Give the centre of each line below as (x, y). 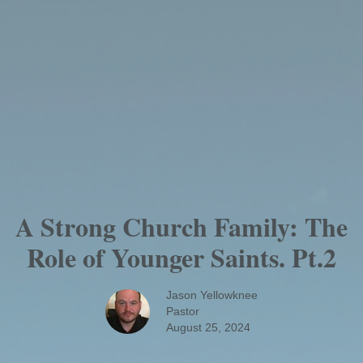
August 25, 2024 (208, 328)
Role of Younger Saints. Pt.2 (181, 258)
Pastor (183, 312)
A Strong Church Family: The (181, 227)
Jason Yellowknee (212, 295)
